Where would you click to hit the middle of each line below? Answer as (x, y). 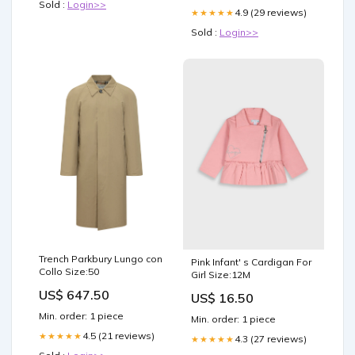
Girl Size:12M (221, 275)
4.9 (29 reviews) (271, 13)
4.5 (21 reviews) (118, 336)
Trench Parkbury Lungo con (101, 259)
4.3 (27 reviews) (271, 339)
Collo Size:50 (69, 272)
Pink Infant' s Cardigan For (251, 262)
